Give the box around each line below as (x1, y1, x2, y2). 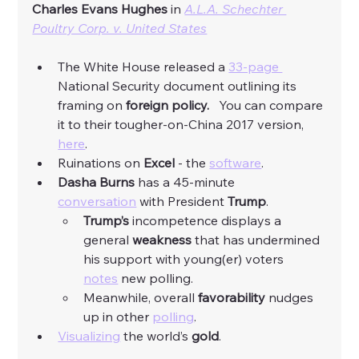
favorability (198, 288, 266, 305)
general (83, 231, 133, 248)
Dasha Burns (58, 173, 135, 190)
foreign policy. (126, 96, 210, 113)
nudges (265, 288, 317, 305)
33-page (228, 58, 283, 75)
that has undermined (192, 231, 324, 248)
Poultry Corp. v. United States (32, 19, 208, 36)
